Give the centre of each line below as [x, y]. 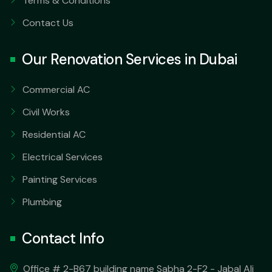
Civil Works [46, 112]
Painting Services [60, 179]
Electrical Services [63, 157]
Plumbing [42, 202]
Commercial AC [56, 89]
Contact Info [63, 238]
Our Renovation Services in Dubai [129, 59]
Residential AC [54, 134]
